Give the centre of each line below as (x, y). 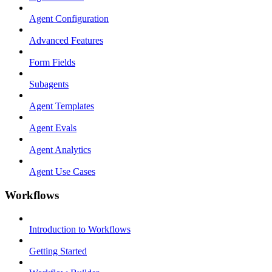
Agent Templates (62, 106)
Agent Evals (53, 128)
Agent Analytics (60, 150)
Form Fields (52, 62)
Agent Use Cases (62, 172)
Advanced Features (66, 40)
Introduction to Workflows (80, 229)
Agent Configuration (69, 19)
